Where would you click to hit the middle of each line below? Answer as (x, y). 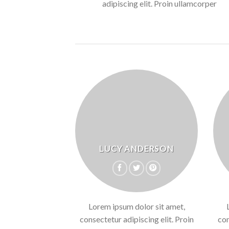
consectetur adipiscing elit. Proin (136, 219)
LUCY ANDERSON (136, 148)
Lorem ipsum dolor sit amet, (136, 207)
